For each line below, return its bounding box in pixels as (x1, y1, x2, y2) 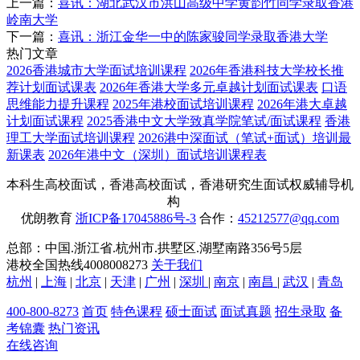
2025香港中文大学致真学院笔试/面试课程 (87, 113, 321, 128)
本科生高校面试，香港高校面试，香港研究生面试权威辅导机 (6, 177, 354, 191)
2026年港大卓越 (257, 96, 347, 111)
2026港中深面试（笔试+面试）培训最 (138, 130, 351, 145)
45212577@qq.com (238, 211, 339, 225)
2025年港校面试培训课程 (112, 96, 254, 111)
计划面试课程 (6, 113, 84, 128)
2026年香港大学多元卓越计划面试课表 (100, 80, 318, 94)
